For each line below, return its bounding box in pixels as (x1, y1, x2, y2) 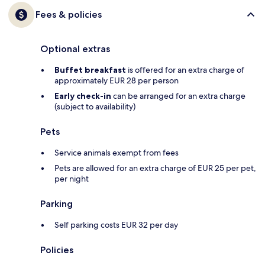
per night (54, 173, 89, 185)
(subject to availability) (54, 101, 135, 112)
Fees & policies (35, 9, 102, 21)
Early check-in (54, 91, 111, 102)
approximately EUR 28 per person (54, 75, 179, 86)
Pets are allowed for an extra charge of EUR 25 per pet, (54, 163, 256, 174)
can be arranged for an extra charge (111, 91, 245, 102)
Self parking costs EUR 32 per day (54, 219, 178, 231)
